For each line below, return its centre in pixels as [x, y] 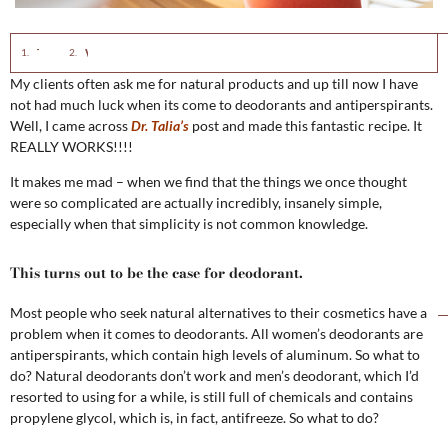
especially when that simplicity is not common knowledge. [189, 224]
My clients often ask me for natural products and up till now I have [214, 83]
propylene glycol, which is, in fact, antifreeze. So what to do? [194, 418]
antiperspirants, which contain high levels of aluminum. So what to [215, 355]
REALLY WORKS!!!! [71, 146]
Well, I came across [69, 125]
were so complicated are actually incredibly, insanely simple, [196, 203]
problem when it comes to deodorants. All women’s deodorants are [216, 334]
